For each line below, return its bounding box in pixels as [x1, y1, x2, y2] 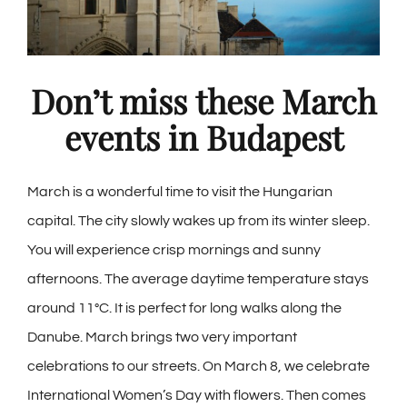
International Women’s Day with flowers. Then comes [27, 388, 366, 403]
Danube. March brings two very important [27, 330, 297, 345]
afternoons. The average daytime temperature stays [27, 272, 369, 287]
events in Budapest [64, 115, 343, 160]
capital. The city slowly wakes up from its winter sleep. [27, 213, 370, 229]
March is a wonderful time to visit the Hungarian [27, 184, 333, 200]
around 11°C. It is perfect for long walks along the [27, 301, 342, 316]
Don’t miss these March [31, 79, 376, 124]
